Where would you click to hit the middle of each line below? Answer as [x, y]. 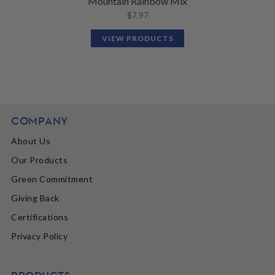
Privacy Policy [40, 236]
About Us [31, 141]
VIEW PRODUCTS [137, 38]
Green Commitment [52, 179]
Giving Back [35, 198]
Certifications [40, 217]
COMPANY [40, 121]
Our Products [40, 160]
